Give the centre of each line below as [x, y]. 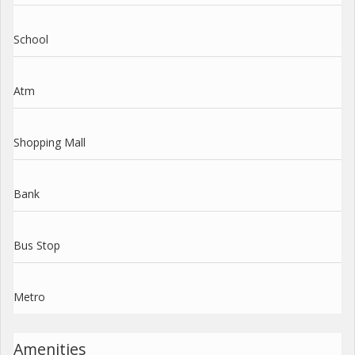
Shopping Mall [50, 143]
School [31, 40]
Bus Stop [37, 246]
